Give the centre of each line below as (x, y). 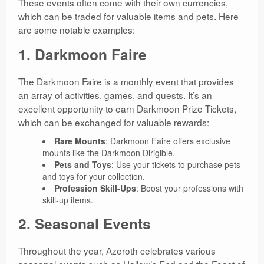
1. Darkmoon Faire (82, 55)
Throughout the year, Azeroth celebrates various (117, 251)
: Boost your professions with (189, 188)
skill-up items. (67, 200)
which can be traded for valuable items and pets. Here (128, 16)
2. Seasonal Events (85, 224)
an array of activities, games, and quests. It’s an (115, 95)
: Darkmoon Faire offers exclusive (168, 141)
